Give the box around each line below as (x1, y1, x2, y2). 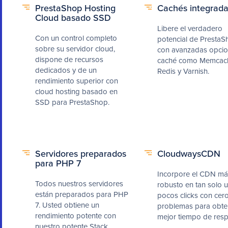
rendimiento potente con (35, 210, 116, 221)
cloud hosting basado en (35, 86, 118, 97)
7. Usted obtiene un (35, 199, 99, 210)
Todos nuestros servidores (35, 178, 123, 189)
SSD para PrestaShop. (35, 97, 109, 107)
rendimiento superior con (35, 75, 118, 86)
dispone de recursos (35, 54, 103, 65)
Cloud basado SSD (35, 11, 111, 24)
